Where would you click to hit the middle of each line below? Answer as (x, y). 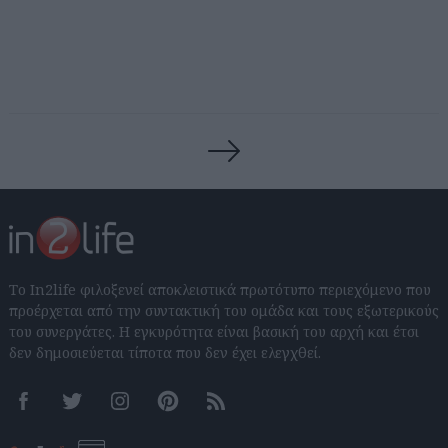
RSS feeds (245, 412)
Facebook (50, 412)
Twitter (92, 412)
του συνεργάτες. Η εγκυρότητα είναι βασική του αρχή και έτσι (214, 332)
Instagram (149, 412)
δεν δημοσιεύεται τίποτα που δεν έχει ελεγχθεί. (165, 353)
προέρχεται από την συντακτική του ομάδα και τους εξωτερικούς (224, 311)
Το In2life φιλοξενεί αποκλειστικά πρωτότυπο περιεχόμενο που (220, 290)
